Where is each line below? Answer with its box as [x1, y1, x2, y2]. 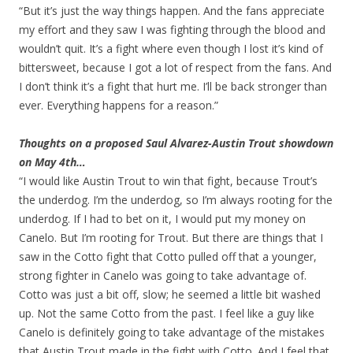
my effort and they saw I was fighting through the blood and [19, 21, 325, 37]
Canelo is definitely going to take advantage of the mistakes [19, 324, 325, 340]
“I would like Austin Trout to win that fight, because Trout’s [19, 173, 318, 188]
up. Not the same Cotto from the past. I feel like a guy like [19, 305, 314, 321]
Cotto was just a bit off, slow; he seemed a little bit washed [19, 286, 321, 302]
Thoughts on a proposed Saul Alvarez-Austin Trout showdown [19, 135, 333, 150]
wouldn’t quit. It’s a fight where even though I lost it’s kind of [19, 40, 323, 56]
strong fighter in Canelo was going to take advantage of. [19, 267, 307, 283]
